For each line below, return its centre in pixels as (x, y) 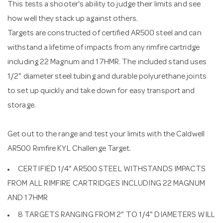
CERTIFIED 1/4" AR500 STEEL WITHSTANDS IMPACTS (112, 170)
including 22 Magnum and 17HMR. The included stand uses (107, 62)
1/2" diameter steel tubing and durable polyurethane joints (107, 77)
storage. (22, 106)
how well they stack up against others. (73, 19)
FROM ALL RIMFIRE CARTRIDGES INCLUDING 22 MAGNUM (106, 184)
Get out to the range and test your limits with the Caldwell (106, 135)
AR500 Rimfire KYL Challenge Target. (69, 149)
